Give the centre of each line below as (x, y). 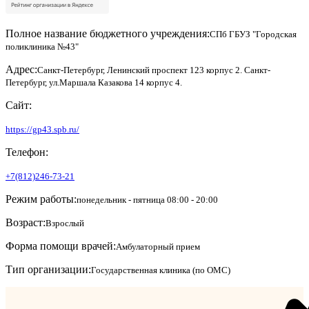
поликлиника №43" (42, 46)
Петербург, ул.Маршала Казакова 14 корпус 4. (94, 82)
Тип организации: (48, 269)
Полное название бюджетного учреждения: (108, 33)
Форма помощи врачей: (61, 246)
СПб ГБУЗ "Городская (253, 34)
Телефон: (27, 152)
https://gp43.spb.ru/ (42, 129)
